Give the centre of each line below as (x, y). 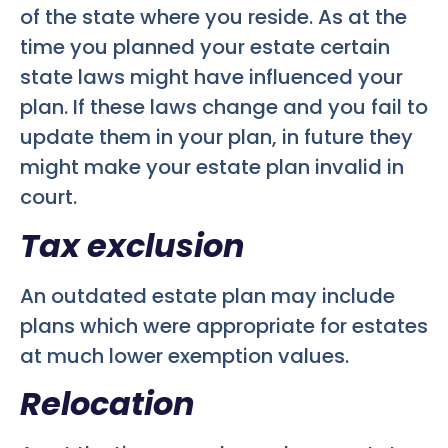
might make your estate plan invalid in (212, 167)
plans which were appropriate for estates (224, 325)
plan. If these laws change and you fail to (224, 107)
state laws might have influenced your (211, 77)
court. (48, 197)
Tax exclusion (132, 245)
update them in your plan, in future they (216, 137)
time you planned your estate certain (205, 47)
